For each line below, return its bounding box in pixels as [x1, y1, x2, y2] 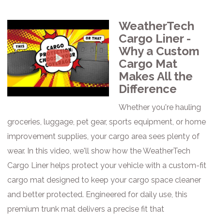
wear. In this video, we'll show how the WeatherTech [7, 146, 190, 155]
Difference [119, 82, 177, 96]
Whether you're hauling [119, 103, 201, 112]
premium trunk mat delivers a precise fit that [7, 204, 164, 214]
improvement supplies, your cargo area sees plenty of [7, 132, 200, 141]
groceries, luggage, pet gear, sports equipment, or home [7, 117, 206, 126]
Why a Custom [119, 44, 200, 58]
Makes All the [119, 69, 193, 83]
